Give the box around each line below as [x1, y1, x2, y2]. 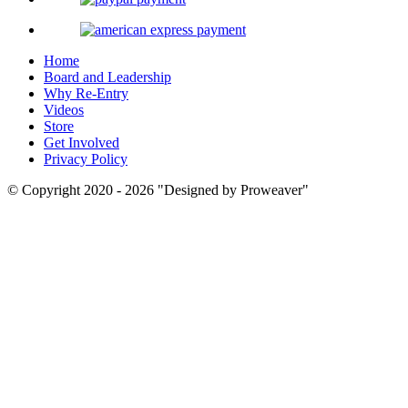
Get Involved [44, 134, 119, 150]
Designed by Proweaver [164, 181, 302, 198]
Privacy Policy [44, 150, 127, 167]
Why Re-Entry [44, 85, 128, 101]
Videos [44, 101, 84, 117]
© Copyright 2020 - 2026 [7, 181, 158, 198]
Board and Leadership [44, 68, 171, 85]
